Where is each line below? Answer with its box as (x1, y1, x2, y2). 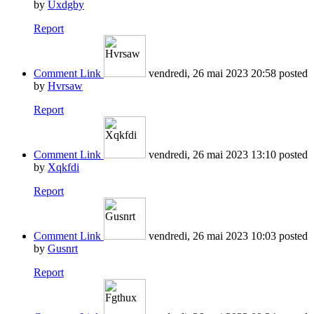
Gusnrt (48, 243, 78, 255)
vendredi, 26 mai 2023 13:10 (149, 149, 276, 161)
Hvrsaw (48, 80, 83, 93)
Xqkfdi (48, 161, 79, 174)
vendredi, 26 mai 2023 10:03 (149, 230, 276, 243)
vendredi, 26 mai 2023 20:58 (149, 67, 276, 80)
